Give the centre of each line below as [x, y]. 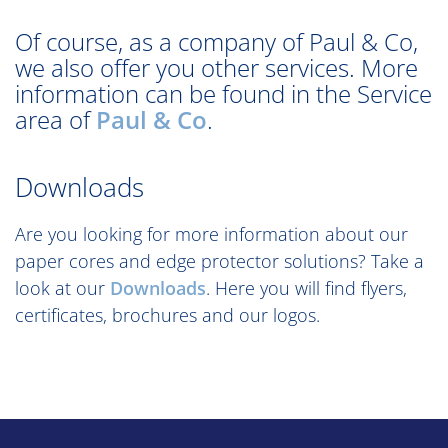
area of [55, 119]
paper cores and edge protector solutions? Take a [219, 260]
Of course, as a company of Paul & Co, [216, 41]
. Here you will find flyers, [306, 287]
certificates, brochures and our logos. [167, 314]
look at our [62, 287]
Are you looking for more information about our [211, 233]
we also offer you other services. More [216, 67]
